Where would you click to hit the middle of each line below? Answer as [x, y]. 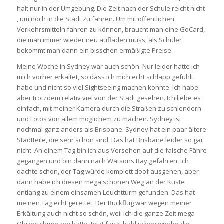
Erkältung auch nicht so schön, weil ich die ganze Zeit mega [106, 213]
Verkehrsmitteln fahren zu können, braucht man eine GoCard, [111, 29]
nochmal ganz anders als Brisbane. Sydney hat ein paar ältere [111, 129]
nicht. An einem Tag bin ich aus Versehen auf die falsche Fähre [112, 150]
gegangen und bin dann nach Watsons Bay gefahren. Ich [103, 161]
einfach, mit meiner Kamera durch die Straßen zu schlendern [109, 108]
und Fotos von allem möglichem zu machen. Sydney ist [99, 119]
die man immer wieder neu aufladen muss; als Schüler [99, 40]
